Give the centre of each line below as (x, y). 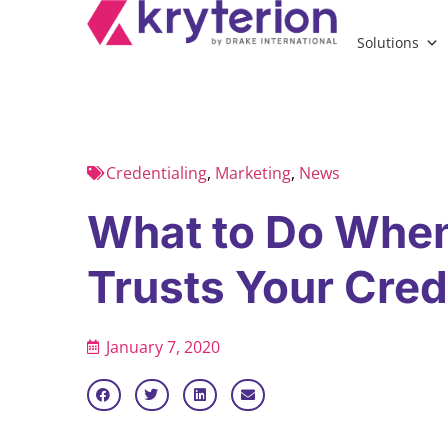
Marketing (253, 173)
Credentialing (156, 173)
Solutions (388, 42)
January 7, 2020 (163, 347)
